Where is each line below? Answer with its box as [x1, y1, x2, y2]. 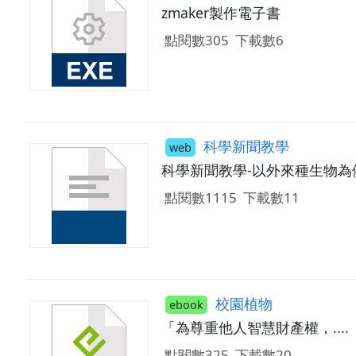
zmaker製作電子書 [161, 3, 281, 23]
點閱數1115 [164, 188, 237, 207]
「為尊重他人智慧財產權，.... [161, 317, 349, 337]
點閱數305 [164, 31, 229, 50]
